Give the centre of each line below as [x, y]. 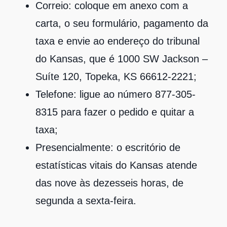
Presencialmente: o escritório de [108, 147]
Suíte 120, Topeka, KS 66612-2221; [116, 76]
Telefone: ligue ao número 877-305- [116, 94]
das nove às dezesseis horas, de [109, 183]
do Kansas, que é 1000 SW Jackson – [122, 59]
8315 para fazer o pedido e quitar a [115, 112]
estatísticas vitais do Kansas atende [116, 165]
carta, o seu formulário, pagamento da [122, 23]
